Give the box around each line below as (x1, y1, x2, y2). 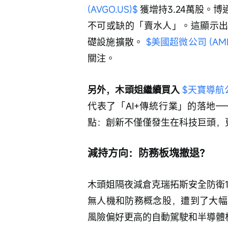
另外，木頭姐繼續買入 (88, 83, 183, 96)
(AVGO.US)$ (88, 3, 137, 15)
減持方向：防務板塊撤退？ (88, 146, 210, 160)
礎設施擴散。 (88, 35, 146, 48)
